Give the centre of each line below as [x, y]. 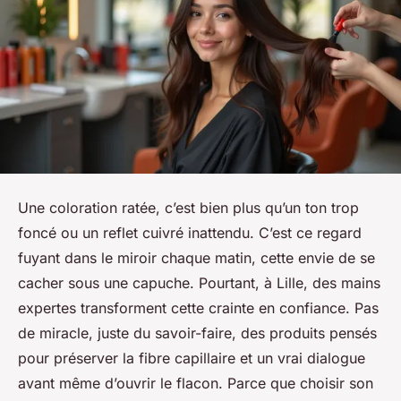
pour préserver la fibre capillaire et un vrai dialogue [192, 358]
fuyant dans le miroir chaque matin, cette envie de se [196, 258]
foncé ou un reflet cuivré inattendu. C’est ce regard [190, 233]
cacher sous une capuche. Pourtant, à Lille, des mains [199, 283]
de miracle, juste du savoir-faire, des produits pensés [197, 333]
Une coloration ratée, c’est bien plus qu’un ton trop [188, 208]
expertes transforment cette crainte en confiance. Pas [198, 308]
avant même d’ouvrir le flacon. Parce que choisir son [196, 384]
